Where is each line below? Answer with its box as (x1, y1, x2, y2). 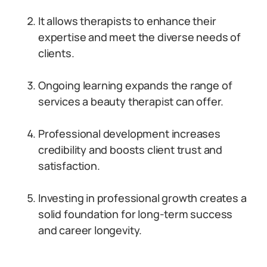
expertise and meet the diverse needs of (38, 30, 241, 44)
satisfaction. (38, 159, 100, 173)
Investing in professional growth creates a (38, 191, 247, 205)
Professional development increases (38, 126, 221, 141)
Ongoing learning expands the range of (38, 78, 232, 92)
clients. (38, 46, 74, 60)
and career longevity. (38, 223, 142, 237)
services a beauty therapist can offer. (38, 94, 224, 108)
